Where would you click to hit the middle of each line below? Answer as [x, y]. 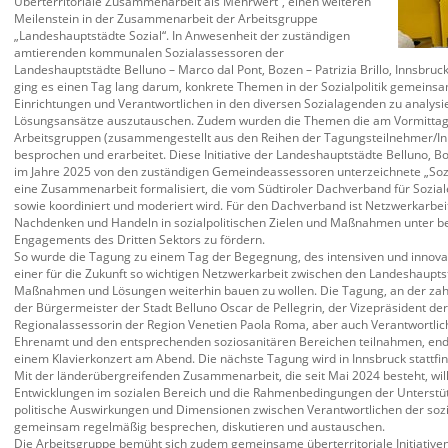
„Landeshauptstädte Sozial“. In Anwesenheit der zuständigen [182, 35]
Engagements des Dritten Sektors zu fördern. [139, 239]
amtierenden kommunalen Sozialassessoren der [149, 52]
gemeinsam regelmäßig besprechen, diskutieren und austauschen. [199, 426]
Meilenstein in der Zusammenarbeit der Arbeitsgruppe [166, 18]
